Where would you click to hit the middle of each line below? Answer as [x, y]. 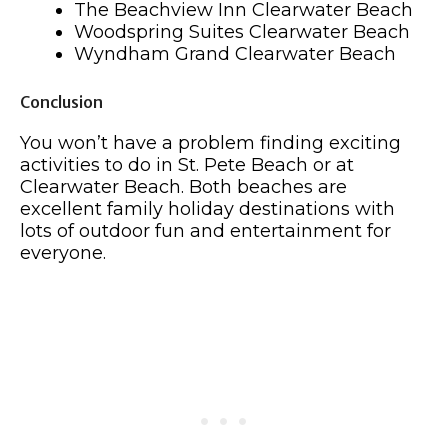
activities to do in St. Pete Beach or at [187, 165]
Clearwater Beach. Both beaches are [183, 187]
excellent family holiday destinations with [207, 209]
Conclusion [61, 102]
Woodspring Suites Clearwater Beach [242, 32]
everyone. [63, 253]
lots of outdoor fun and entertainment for [205, 231]
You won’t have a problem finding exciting [210, 143]
